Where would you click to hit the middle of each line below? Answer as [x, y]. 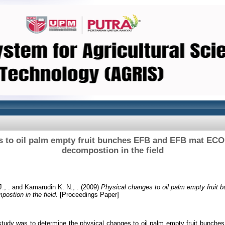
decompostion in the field [113, 150]
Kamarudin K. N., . [52, 187]
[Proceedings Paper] [88, 195]
